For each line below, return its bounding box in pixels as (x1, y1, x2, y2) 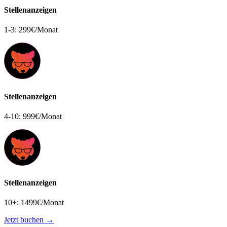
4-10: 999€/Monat (4, 111, 62, 121)
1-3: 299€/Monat (4, 25, 58, 34)
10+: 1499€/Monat (4, 198, 64, 207)
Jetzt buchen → (4, 215, 54, 224)
